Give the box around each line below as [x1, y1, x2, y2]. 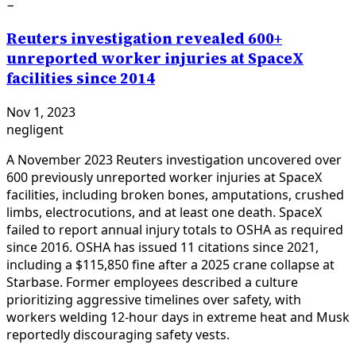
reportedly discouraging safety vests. [6, 325, 230, 343]
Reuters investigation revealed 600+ [6, 29, 282, 49]
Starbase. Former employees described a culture [6, 273, 298, 291]
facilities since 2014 [6, 68, 155, 89]
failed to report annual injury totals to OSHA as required [6, 220, 343, 238]
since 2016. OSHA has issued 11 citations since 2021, [6, 238, 319, 256]
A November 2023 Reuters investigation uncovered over [6, 150, 342, 168]
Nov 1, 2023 [6, 103, 75, 121]
